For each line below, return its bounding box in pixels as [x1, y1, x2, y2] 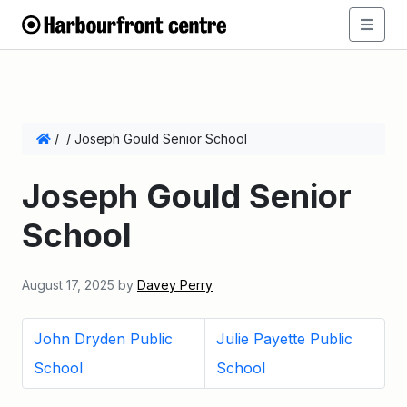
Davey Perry [137, 277, 213, 293]
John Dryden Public [34, 330, 173, 348]
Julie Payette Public [215, 330, 352, 348]
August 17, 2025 [22, 277, 114, 293]
